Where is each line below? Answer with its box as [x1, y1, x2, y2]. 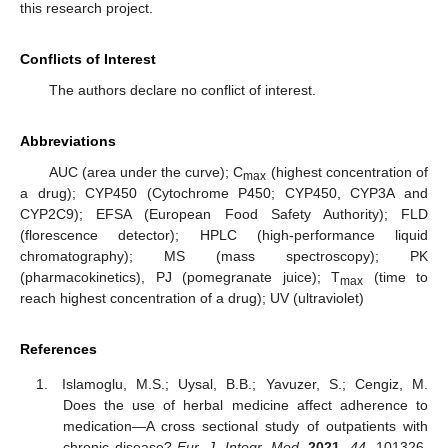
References [20, 341, 97, 358]
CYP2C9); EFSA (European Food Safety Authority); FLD [20, 206, 428, 223]
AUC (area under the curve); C [48, 164, 244, 181]
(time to [363, 269, 428, 286]
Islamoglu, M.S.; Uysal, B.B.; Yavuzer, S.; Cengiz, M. [62, 375, 428, 392]
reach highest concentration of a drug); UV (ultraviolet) [20, 290, 364, 307]
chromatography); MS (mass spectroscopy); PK [20, 248, 428, 265]
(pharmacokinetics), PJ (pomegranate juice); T [20, 269, 340, 286]
